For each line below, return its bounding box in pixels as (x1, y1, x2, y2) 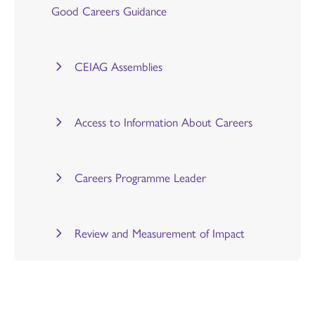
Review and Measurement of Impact (75, 224, 245, 242)
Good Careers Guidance (51, 2, 167, 20)
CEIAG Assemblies (75, 58, 163, 75)
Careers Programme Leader (75, 169, 207, 186)
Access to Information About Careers (75, 113, 253, 131)
